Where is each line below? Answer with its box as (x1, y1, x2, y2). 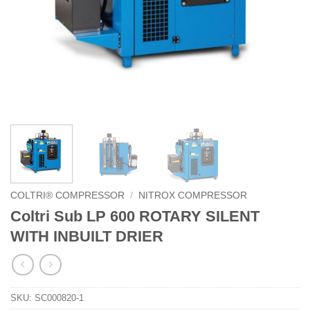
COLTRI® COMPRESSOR (10, 190, 125, 201)
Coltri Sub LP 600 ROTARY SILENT (10, 207, 259, 225)
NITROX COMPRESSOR (138, 190, 248, 201)
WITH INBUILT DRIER (10, 227, 163, 245)
